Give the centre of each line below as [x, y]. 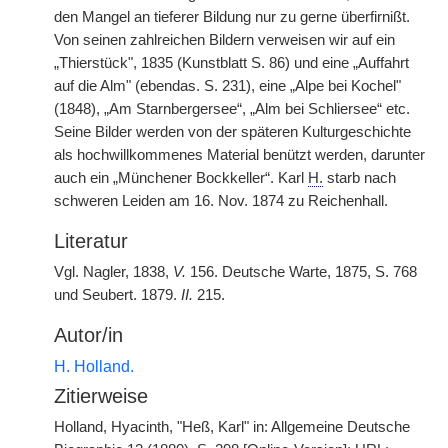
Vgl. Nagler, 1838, [113, 272]
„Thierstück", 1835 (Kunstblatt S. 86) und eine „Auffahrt [231, 63]
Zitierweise [101, 396]
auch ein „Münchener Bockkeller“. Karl [181, 178]
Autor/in [88, 335]
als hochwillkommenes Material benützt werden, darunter [239, 155]
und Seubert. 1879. [117, 295]
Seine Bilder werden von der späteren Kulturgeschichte [232, 132]
